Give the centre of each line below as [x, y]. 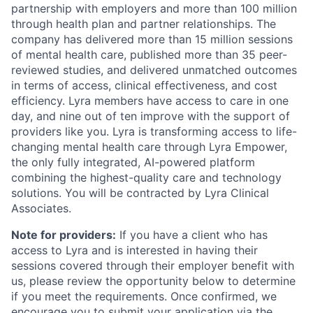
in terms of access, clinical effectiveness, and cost [144, 85]
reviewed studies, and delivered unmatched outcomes [154, 70]
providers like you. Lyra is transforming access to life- [154, 131]
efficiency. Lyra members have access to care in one [150, 100]
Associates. [41, 208]
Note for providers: [64, 234]
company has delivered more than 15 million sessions [152, 39]
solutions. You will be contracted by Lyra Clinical [140, 192]
